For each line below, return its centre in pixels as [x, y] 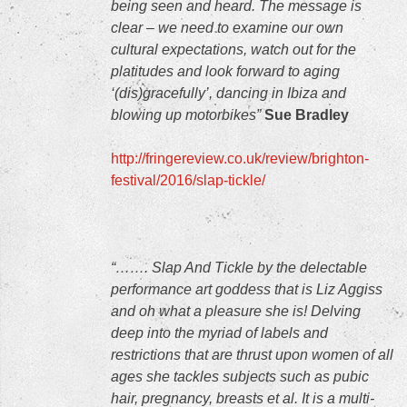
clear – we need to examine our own [227, 28]
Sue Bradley [307, 115]
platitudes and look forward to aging [225, 71]
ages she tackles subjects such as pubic [240, 377]
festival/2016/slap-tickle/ [188, 180]
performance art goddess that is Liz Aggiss [247, 289]
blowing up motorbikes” [188, 115]
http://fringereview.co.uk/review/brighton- [240, 159]
